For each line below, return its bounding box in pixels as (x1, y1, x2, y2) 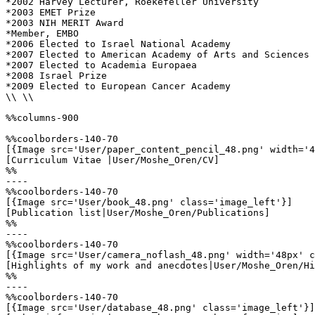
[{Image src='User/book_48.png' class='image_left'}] (6, 197, 292, 207)
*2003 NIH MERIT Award (6, 18, 129, 28)
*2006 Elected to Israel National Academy (6, 39, 236, 49)
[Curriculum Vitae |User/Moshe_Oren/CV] (6, 155, 219, 165)
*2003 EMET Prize (6, 7, 101, 18)
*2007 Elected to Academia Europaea (6, 60, 202, 70)
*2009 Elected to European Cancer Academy (6, 81, 236, 91)
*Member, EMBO (6, 28, 79, 39)
